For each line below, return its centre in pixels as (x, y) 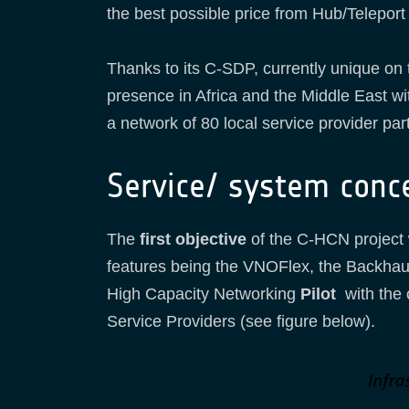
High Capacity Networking (201, 294)
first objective (193, 240)
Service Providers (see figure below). (241, 322)
